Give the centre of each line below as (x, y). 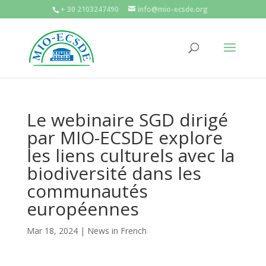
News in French (117, 231)
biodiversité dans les (114, 173)
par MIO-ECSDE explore (124, 137)
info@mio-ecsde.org (172, 9)
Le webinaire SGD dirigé (127, 120)
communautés (87, 191)
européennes (83, 209)
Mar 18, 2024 (52, 231)
